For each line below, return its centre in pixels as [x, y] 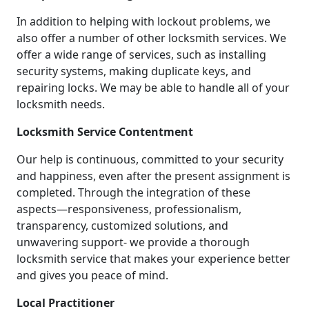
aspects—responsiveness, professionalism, [129, 209]
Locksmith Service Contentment [105, 132]
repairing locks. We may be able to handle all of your [153, 88]
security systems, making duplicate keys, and [134, 71]
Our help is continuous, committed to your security [150, 160]
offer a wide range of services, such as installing [141, 55]
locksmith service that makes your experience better [153, 259]
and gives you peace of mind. [92, 276]
